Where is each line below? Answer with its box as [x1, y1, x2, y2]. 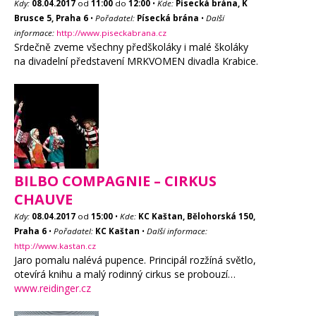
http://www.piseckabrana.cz [56, 28, 166, 38]
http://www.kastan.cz [14, 241, 96, 251]
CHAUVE [14, 190, 73, 209]
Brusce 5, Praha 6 [14, 13, 88, 23]
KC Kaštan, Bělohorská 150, [138, 211, 255, 221]
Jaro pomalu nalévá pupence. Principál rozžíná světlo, [14, 253, 256, 267]
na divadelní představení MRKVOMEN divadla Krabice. [14, 54, 258, 68]
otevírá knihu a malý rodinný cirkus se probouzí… [14, 267, 236, 281]
